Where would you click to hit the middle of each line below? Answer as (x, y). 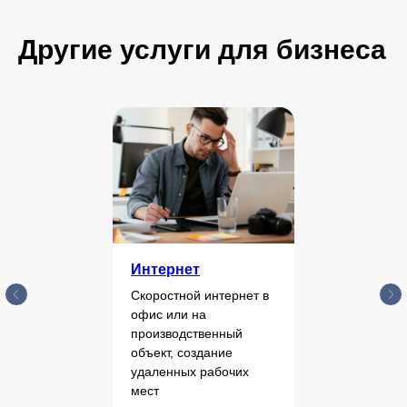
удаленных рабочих (190, 371)
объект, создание (182, 352)
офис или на (169, 314)
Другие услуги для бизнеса (202, 49)
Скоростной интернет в (200, 295)
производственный (187, 333)
